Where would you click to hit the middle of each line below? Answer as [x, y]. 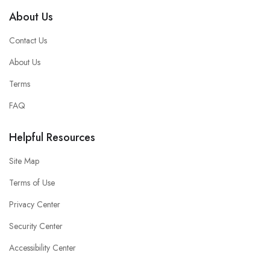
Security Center [36, 226]
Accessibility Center [42, 248]
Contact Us [28, 41]
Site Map [24, 161]
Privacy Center [35, 205]
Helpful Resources [52, 138]
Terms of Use [32, 183]
